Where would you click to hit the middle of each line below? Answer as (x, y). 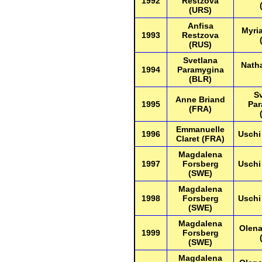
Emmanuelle (200, 129)
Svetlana (200, 60)
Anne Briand (200, 99)
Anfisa (200, 26)
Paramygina (200, 70)
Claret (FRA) (200, 139)
